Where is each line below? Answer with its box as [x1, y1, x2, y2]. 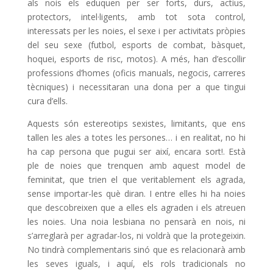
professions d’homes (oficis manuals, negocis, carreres [27, 67, 246, 79]
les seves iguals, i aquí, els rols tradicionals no [27, 258, 246, 270]
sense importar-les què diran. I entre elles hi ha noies [27, 188, 246, 200]
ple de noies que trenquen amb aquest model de [27, 160, 246, 172]
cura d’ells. [27, 95, 68, 107]
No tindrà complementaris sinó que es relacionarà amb [27, 244, 246, 256]
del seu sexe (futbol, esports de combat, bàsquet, [27, 39, 246, 51]
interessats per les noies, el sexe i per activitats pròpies [27, 25, 246, 37]
